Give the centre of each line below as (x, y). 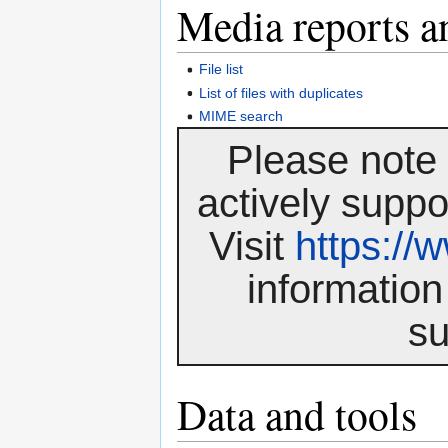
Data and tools (297, 413)
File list (221, 69)
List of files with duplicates (281, 92)
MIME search (241, 115)
